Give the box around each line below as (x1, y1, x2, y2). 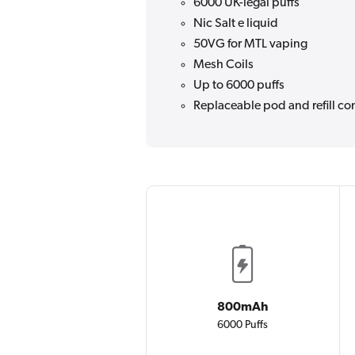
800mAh (217, 300, 269, 314)
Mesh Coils (193, 58, 254, 71)
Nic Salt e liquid (193, 17, 278, 30)
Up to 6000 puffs (193, 78, 284, 92)
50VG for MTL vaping (193, 37, 307, 51)
